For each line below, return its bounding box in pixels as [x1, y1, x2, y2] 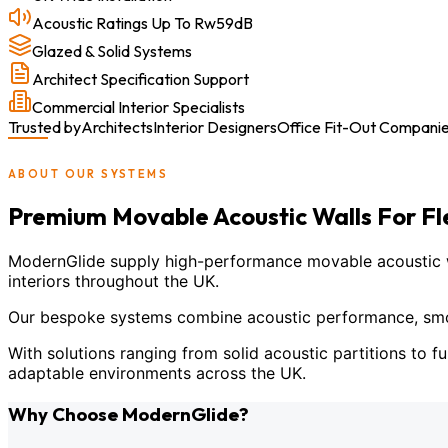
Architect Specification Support [32, 69, 249, 90]
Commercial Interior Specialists [32, 97, 245, 118]
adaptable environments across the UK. [8, 363, 306, 384]
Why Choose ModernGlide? [8, 401, 249, 426]
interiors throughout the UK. [8, 271, 219, 292]
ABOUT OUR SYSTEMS [8, 167, 169, 182]
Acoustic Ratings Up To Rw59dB [32, 13, 253, 34]
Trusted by [8, 117, 81, 138]
